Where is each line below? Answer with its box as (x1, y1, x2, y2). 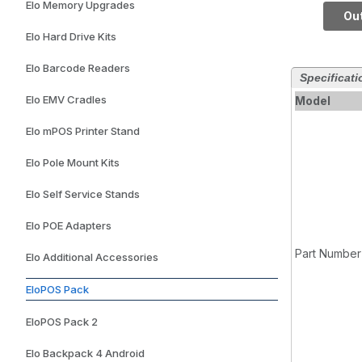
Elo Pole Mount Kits (26, 156, 120, 170)
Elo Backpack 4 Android (26, 347, 145, 360)
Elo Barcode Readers (26, 61, 130, 75)
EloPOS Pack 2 (26, 315, 98, 329)
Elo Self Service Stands (26, 187, 140, 201)
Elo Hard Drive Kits (26, 30, 116, 44)
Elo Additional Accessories (26, 250, 158, 264)
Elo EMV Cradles (26, 93, 107, 107)
